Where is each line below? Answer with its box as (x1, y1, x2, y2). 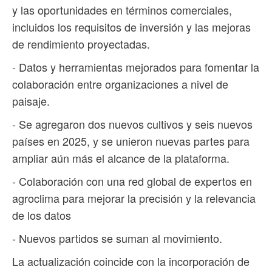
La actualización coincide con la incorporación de (12, 253, 250, 270)
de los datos (12, 207, 71, 223)
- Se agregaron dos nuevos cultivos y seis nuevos (12, 116, 253, 132)
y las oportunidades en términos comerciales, (12, 2, 232, 18)
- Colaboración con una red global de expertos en (12, 173, 252, 189)
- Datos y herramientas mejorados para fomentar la (12, 59, 259, 75)
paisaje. (12, 93, 50, 109)
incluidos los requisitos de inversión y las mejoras (12, 19, 251, 35)
